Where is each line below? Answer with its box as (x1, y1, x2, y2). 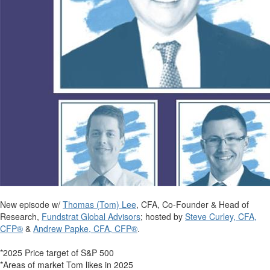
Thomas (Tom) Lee (63, 198, 136, 210)
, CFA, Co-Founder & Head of (136, 198, 249, 210)
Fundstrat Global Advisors (42, 210, 140, 222)
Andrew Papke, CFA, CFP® (33, 222, 137, 234)
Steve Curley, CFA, (185, 210, 257, 222)
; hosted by (140, 210, 183, 222)
